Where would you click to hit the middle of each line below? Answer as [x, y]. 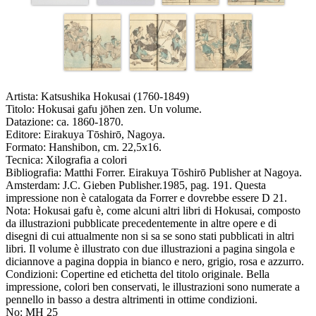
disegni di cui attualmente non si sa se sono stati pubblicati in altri [150, 236]
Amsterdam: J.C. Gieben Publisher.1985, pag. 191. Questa [136, 186]
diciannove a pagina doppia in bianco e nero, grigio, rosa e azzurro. [155, 262]
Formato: [26, 147]
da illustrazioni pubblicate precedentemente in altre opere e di [141, 224]
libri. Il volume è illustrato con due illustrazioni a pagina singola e [150, 249]
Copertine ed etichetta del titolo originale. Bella [165, 274]
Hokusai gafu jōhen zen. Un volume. [120, 109]
